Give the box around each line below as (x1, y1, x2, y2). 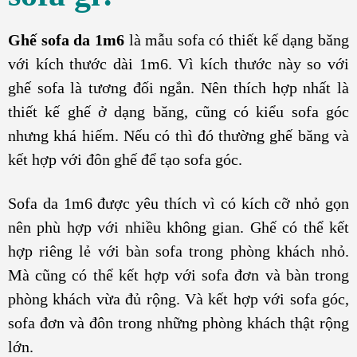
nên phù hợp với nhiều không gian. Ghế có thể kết (8, 218, 349, 237)
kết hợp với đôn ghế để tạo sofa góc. (8, 150, 242, 168)
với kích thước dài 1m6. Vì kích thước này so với (8, 54, 349, 73)
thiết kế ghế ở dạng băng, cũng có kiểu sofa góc (8, 102, 349, 120)
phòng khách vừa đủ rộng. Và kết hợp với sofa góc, (8, 290, 349, 308)
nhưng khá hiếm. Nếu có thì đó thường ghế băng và (8, 126, 349, 144)
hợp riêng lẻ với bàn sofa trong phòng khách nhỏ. (8, 242, 349, 261)
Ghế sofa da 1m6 (8, 30, 124, 49)
